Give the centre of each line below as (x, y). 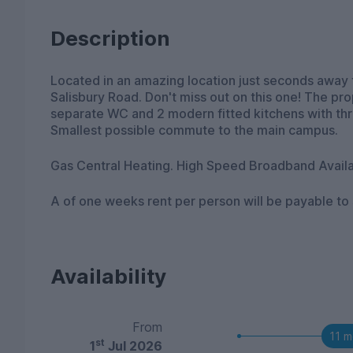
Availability (108, 276)
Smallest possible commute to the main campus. (194, 130)
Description (110, 38)
